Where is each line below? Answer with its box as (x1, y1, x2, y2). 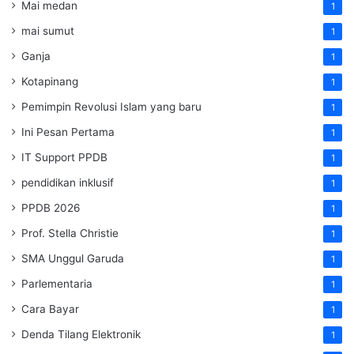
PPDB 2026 (21, 201, 81, 214)
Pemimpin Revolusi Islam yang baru (21, 100, 201, 113)
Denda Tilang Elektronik (21, 327, 141, 341)
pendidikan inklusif (21, 175, 114, 189)
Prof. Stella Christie (21, 226, 119, 239)
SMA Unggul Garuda (21, 251, 124, 265)
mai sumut (21, 24, 74, 37)
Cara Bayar (21, 302, 79, 315)
